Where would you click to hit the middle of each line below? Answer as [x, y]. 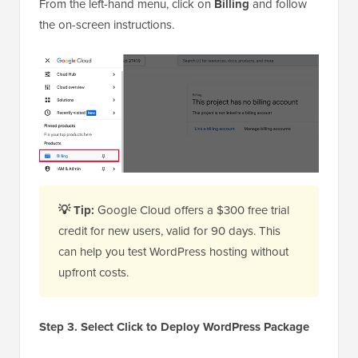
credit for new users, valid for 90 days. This [169, 231]
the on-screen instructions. [107, 24]
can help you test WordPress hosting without [173, 251]
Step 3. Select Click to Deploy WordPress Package [174, 326]
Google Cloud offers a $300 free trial [192, 210]
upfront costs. [93, 272]
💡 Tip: [76, 210]
